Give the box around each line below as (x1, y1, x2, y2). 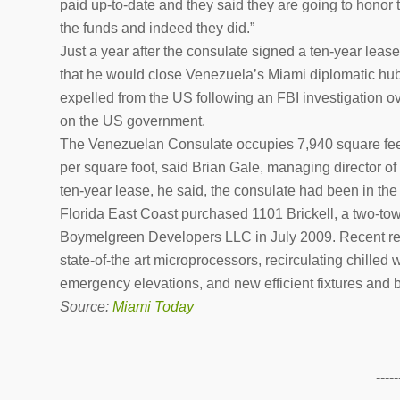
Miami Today (112, 298, 194, 314)
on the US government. (60, 112, 205, 129)
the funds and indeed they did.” (60, 20, 254, 36)
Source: (60, 298, 112, 314)
